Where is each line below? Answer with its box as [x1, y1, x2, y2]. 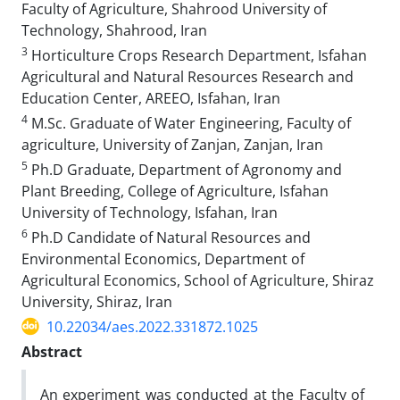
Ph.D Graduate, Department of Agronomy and [28, 159, 342, 179]
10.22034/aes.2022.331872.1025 [46, 316, 258, 337]
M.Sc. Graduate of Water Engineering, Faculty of [28, 112, 351, 133]
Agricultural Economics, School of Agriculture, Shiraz [21, 270, 374, 290]
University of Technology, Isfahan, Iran [21, 202, 278, 222]
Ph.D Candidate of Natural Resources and [28, 227, 311, 247]
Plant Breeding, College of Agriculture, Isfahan [21, 180, 329, 201]
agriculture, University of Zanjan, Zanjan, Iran [21, 134, 323, 154]
